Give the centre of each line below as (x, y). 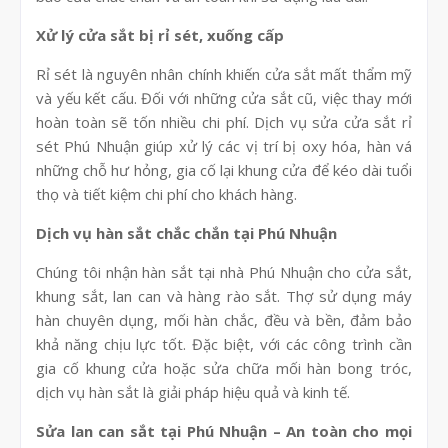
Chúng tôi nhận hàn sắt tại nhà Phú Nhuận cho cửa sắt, (224, 272)
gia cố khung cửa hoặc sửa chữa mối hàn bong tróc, (224, 368)
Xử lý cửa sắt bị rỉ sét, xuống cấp (160, 35)
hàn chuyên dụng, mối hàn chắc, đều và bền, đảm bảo (224, 320)
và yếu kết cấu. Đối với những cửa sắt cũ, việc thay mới (224, 98)
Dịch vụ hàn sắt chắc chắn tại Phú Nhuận (186, 233)
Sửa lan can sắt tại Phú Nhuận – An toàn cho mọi (224, 431)
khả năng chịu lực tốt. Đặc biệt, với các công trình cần (224, 344)
